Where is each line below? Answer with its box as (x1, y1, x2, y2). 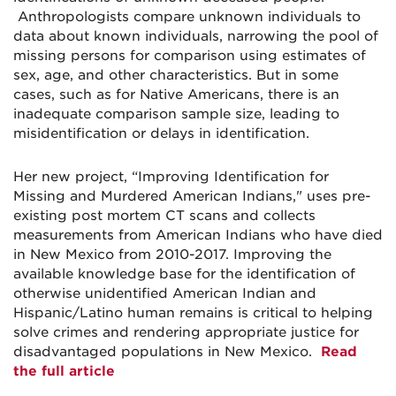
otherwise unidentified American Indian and (13, 286, 316, 302)
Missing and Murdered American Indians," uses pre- (13, 188, 370, 205)
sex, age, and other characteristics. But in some (13, 67, 339, 84)
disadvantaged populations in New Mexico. (13, 344, 316, 361)
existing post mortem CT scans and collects (13, 208, 316, 225)
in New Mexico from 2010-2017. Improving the (13, 247, 331, 263)
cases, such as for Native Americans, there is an (13, 87, 339, 103)
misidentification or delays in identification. (13, 126, 309, 142)
